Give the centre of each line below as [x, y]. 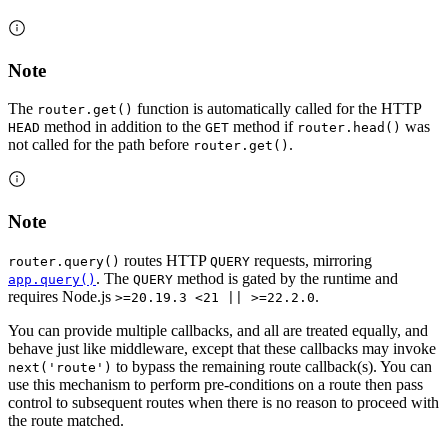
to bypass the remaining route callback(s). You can [272, 366]
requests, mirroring [311, 260]
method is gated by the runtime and [285, 278]
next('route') [60, 367]
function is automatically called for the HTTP [277, 109]
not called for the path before [100, 145]
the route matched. [66, 420]
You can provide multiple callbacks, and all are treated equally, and [218, 330]
